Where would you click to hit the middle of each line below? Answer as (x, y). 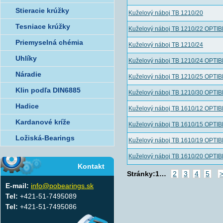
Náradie (28, 74)
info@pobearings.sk (62, 186)
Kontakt (91, 166)
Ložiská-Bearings (45, 138)
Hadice (27, 106)
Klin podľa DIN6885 (48, 90)
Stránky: (141, 174)
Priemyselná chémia (49, 42)
